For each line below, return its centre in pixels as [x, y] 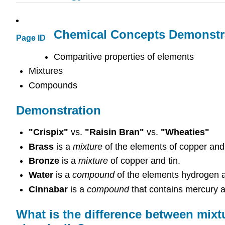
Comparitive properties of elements [124, 57]
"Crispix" [49, 132]
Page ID [31, 38]
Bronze [44, 160]
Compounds [53, 85]
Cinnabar [48, 189]
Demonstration [59, 110]
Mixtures [45, 71]
